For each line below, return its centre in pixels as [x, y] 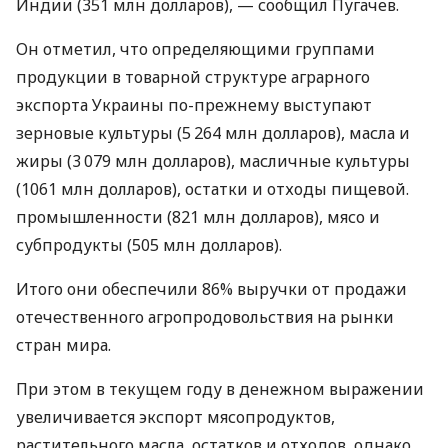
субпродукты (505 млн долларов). [149, 244]
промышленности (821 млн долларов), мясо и [198, 216]
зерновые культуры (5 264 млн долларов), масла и [213, 132]
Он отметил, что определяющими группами [195, 48]
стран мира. [63, 344]
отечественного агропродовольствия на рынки [205, 316]
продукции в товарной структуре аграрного [193, 76]
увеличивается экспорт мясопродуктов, [175, 416]
